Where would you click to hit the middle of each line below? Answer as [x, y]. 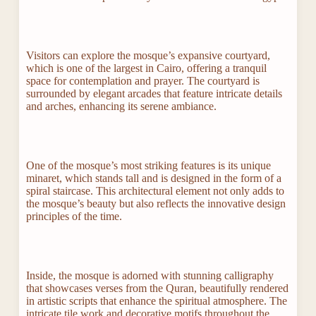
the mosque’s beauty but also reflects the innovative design [156, 204]
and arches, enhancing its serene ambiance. [121, 107]
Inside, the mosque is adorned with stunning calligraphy [150, 276]
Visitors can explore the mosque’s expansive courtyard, [148, 56]
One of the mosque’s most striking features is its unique [148, 166]
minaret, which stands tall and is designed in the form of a [153, 178]
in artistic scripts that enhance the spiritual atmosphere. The [156, 301]
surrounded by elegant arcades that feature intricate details [154, 94]
